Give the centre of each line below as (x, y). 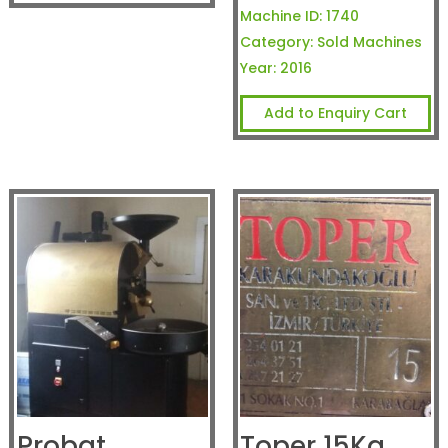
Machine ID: (281, 15)
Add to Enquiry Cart (336, 112)
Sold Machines (370, 41)
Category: (277, 41)
